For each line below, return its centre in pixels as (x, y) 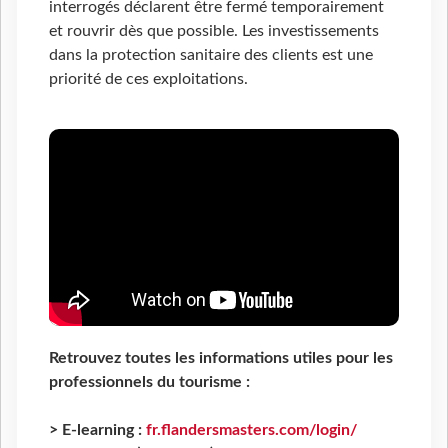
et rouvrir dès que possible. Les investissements (214, 30)
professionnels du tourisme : (149, 381)
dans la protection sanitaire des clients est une (211, 54)
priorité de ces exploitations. (148, 78)
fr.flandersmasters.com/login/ (251, 429)
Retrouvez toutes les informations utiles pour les (221, 357)
